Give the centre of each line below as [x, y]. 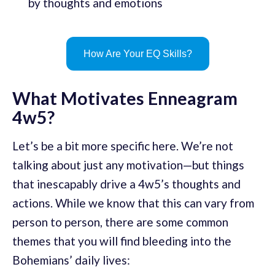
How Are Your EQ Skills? [137, 54]
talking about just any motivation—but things [128, 165]
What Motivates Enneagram [125, 99]
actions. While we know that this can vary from [133, 203]
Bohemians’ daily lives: [71, 260]
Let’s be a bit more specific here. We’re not [123, 146]
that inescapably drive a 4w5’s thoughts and [126, 184]
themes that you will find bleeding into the [122, 241]
